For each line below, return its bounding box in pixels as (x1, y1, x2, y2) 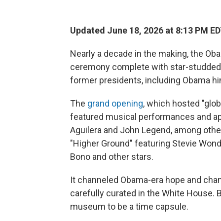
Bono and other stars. (70, 151, 153, 162)
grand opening (87, 98, 143, 109)
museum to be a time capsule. (70, 201, 188, 212)
